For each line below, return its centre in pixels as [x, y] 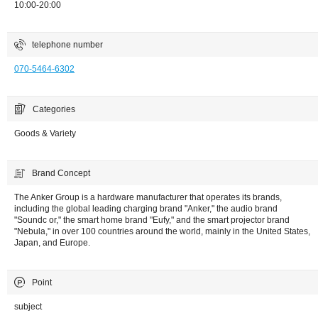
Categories [54, 109]
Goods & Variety [45, 133]
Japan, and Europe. [52, 242]
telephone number [67, 44]
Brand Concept [61, 173]
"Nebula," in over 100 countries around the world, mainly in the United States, [162, 231]
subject [28, 306]
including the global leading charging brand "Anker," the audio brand [146, 208]
